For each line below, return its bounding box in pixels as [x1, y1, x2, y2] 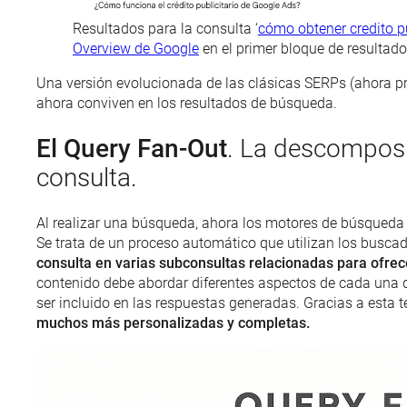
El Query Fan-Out [36, 134, 227, 164]
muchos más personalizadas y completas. [36, 314, 310, 333]
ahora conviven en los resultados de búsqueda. [36, 94, 337, 112]
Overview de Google [73, 39, 199, 57]
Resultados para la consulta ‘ [73, 19, 258, 37]
